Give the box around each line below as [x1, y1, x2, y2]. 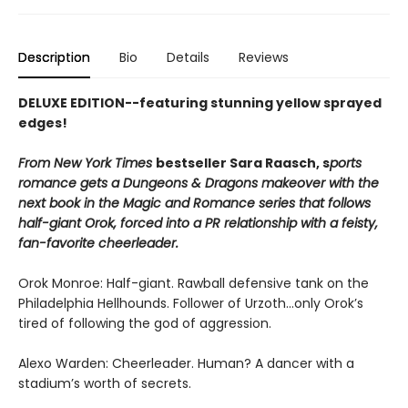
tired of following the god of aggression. [18, 313, 271, 332]
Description [18, 47, 90, 66]
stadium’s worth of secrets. [18, 373, 191, 393]
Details [167, 47, 209, 66]
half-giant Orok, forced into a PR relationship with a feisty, [18, 213, 378, 232]
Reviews [239, 47, 289, 66]
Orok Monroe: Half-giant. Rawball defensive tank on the [18, 273, 369, 292]
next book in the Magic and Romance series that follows [18, 193, 371, 212]
